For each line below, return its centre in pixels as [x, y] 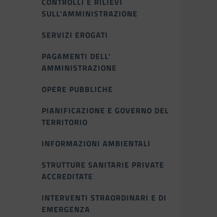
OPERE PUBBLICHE [77, 89]
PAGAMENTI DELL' [76, 56]
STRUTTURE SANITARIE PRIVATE [103, 165]
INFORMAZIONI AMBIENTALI [96, 143]
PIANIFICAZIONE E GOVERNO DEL [105, 110]
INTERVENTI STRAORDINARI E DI [104, 198]
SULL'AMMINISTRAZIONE [90, 14]
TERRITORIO [65, 122]
